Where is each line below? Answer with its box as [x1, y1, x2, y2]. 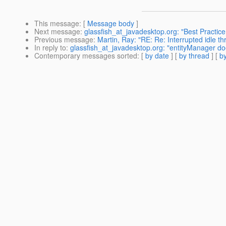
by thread [179, 50, 209, 61]
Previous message [34, 34, 93, 45]
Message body [87, 18, 134, 29]
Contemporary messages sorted [34, 50, 137, 61]
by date [145, 50, 169, 61]
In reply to [34, 42, 66, 53]
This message [34, 18, 79, 29]
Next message [34, 26, 80, 37]
